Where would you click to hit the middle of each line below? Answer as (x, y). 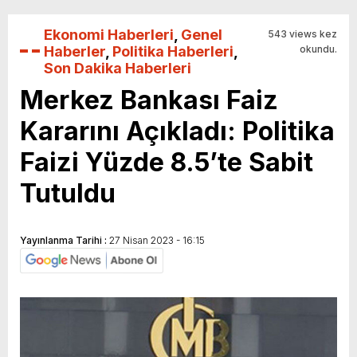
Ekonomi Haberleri (109, 34)
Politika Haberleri (173, 51)
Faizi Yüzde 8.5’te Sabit (167, 162)
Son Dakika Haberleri (118, 68)
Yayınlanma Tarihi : (65, 240)
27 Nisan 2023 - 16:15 (157, 240)
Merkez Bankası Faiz (149, 100)
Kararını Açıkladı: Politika (177, 131)
